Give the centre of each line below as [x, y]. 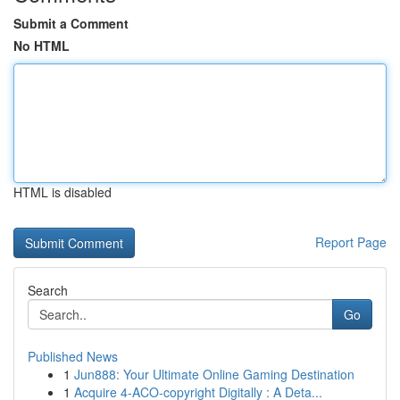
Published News [73, 356]
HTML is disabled [62, 192]
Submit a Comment [71, 23]
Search [48, 290]
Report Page [351, 242]
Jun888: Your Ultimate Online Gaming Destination [214, 374]
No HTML [42, 46]
